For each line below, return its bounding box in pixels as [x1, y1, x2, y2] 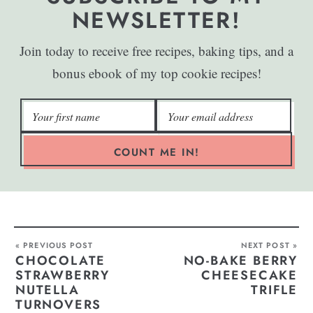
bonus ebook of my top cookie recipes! [52, 64, 261, 82]
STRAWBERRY [15, 266, 110, 285]
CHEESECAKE [201, 266, 298, 285]
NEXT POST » [240, 240, 298, 252]
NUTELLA [15, 281, 80, 300]
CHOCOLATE [15, 252, 106, 270]
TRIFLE [251, 281, 298, 300]
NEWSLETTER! [71, 4, 242, 37]
